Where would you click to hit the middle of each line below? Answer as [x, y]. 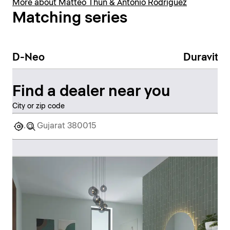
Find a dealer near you [91, 91]
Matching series [70, 18]
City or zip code [39, 106]
